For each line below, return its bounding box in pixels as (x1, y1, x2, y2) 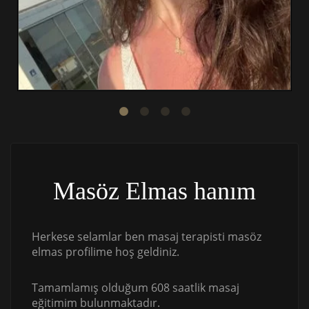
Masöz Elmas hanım (53, 177, 256, 206)
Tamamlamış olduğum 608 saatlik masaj (32, 280, 239, 296)
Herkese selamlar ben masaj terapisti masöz (32, 229, 261, 245)
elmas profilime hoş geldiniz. (32, 244, 179, 260)
